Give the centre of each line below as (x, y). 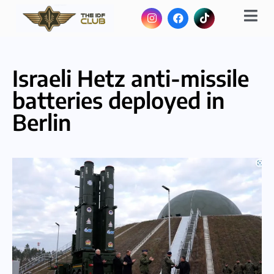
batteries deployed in (118, 100)
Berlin (42, 122)
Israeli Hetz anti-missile (131, 78)
